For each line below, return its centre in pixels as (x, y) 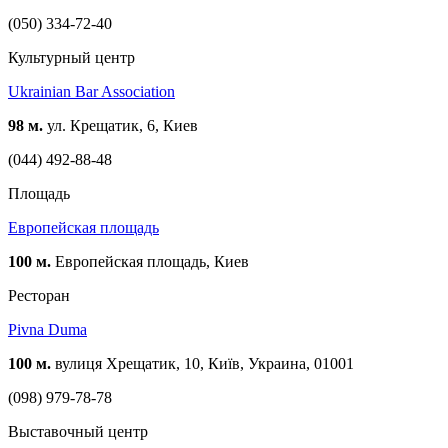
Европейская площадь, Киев (150, 261)
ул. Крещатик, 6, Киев (120, 125)
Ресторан (39, 295)
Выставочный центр (78, 431)
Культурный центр (71, 57)
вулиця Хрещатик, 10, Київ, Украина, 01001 (202, 363)
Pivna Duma (47, 329)
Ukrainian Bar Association (91, 91)
